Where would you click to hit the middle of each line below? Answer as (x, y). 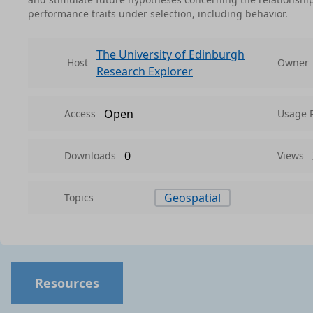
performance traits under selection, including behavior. (158, 14)
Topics (79, 197)
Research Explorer (145, 71)
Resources (67, 283)
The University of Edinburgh (170, 54)
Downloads (90, 155)
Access (80, 113)
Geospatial (192, 198)
